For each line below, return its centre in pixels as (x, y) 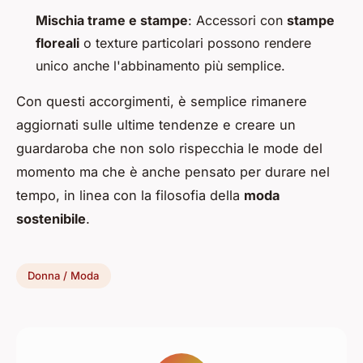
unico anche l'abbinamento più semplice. (160, 65)
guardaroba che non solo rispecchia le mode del (169, 148)
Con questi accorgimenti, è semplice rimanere (162, 101)
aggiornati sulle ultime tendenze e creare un (156, 124)
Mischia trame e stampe (112, 20)
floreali (58, 43)
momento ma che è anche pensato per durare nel (173, 171)
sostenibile (51, 218)
